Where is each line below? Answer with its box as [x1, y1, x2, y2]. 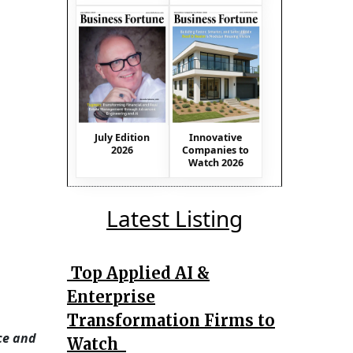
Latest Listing [106, 203, 243, 233]
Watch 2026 [188, 155, 243, 169]
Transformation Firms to [67, 310, 275, 330]
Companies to [182, 143, 250, 157]
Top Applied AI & [67, 262, 210, 283]
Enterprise [67, 286, 155, 307]
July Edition [95, 130, 150, 144]
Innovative [189, 130, 243, 144]
